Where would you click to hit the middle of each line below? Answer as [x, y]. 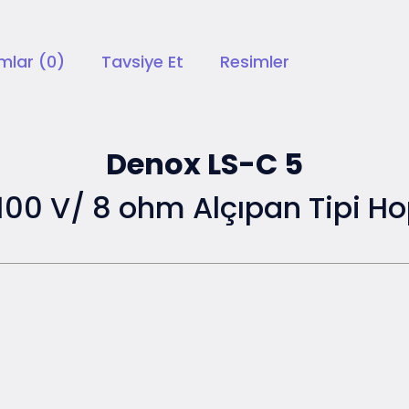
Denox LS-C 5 [204, 164]
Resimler [255, 62]
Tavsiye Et [142, 62]
